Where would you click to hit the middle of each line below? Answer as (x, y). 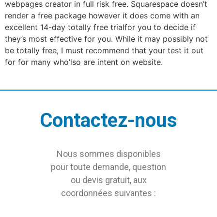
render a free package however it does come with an (102, 16)
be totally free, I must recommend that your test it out (104, 51)
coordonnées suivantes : (108, 193)
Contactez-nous (108, 120)
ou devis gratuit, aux (108, 180)
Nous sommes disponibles (108, 154)
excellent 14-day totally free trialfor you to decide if (100, 27)
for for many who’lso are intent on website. (84, 62)
